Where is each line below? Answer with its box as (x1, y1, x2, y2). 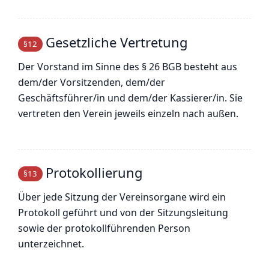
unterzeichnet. (18, 237, 84, 250)
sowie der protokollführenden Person (18, 221, 190, 235)
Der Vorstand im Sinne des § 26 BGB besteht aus (18, 60, 237, 74)
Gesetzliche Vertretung (45, 33, 188, 52)
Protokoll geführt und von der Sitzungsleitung (18, 205, 228, 219)
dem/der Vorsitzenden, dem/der (18, 76, 165, 89)
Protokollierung (45, 163, 143, 181)
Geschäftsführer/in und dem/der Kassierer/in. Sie (18, 91, 243, 105)
